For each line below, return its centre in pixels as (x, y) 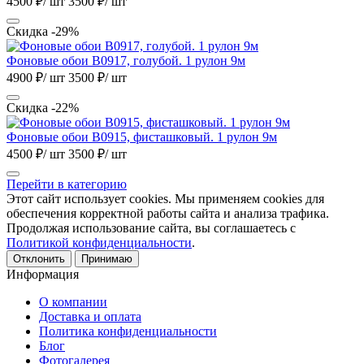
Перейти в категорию (67, 184)
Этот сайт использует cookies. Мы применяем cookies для (165, 198)
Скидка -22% (43, 107)
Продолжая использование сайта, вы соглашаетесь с (151, 227)
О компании (73, 301)
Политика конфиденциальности (128, 331)
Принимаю (107, 258)
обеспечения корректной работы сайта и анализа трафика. (168, 213)
